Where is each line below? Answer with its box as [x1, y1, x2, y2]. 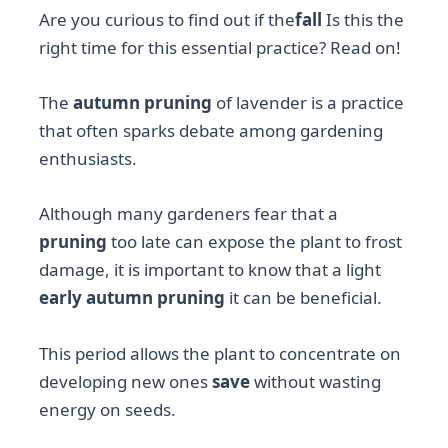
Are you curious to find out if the [39, 8, 296, 32]
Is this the [322, 8, 405, 32]
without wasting [250, 369, 382, 393]
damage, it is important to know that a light [39, 258, 382, 282]
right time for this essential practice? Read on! [39, 36, 402, 60]
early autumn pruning [39, 286, 226, 310]
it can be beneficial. [225, 286, 383, 310]
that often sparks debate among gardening [39, 119, 384, 143]
